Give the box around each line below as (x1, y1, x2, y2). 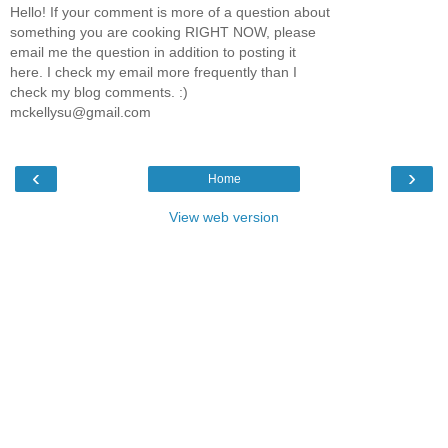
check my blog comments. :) (10, 83, 188, 100)
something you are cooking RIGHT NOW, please (10, 23, 316, 40)
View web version (169, 209, 279, 226)
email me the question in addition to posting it (10, 43, 296, 60)
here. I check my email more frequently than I (10, 63, 297, 80)
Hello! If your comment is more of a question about (10, 3, 330, 20)
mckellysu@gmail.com (10, 103, 151, 120)
